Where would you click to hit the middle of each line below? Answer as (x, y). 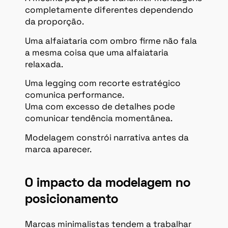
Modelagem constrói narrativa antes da (107, 137)
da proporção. (54, 22)
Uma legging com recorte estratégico (103, 83)
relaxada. (44, 64)
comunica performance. (75, 95)
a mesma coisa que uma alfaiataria (97, 52)
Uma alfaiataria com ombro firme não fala (111, 40)
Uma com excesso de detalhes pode (100, 107)
